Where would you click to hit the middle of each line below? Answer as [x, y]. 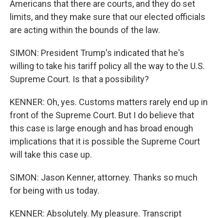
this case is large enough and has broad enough [101, 128]
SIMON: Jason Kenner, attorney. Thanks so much [104, 177]
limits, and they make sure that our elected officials [108, 17]
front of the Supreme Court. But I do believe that [102, 115]
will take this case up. [51, 154]
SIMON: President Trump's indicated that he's [97, 53]
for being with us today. [54, 191]
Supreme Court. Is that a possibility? [79, 79]
